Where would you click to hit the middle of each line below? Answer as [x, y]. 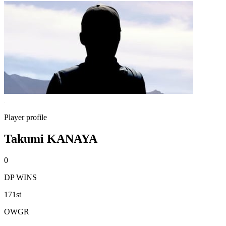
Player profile [25, 117]
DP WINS [20, 177]
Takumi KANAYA [51, 138]
